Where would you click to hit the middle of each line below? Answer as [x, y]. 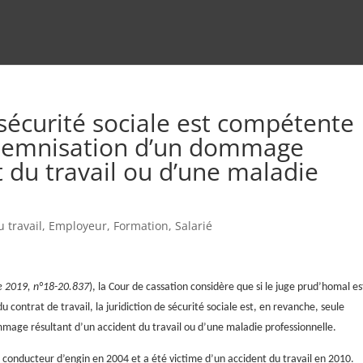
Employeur [78, 226]
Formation [141, 226]
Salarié [194, 226]
